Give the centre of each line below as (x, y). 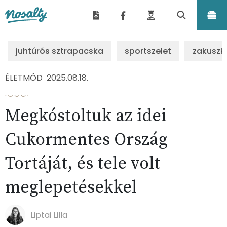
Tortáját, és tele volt (83, 164)
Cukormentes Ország (86, 140)
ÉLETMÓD (24, 78)
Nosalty (17, 30)
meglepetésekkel (71, 187)
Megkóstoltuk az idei (86, 116)
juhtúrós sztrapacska (60, 51)
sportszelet (148, 51)
